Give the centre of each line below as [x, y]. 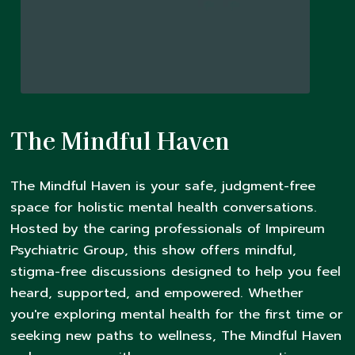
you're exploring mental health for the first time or [177, 314]
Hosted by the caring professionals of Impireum [168, 228]
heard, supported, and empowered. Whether [157, 292]
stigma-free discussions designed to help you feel [176, 271]
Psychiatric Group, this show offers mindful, [154, 250]
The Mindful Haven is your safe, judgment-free [163, 185]
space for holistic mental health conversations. [164, 207]
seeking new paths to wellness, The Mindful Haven [176, 335]
